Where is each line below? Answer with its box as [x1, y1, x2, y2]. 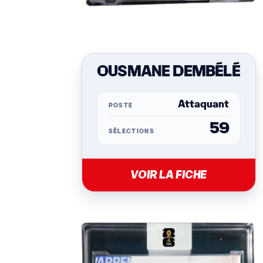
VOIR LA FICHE [130, 170, 207, 180]
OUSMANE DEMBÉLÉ [97, 65, 240, 79]
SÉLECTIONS [108, 129, 154, 134]
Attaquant [177, 100, 229, 109]
